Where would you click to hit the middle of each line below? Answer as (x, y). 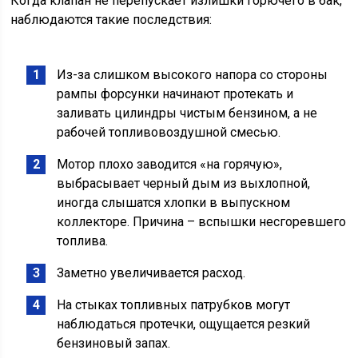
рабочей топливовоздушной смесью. (169, 133)
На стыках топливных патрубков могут (174, 305)
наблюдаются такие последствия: (111, 20)
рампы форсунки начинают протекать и (175, 94)
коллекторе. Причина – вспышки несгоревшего (202, 222)
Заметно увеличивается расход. (151, 273)
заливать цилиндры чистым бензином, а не (187, 113)
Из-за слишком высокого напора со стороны (193, 75)
